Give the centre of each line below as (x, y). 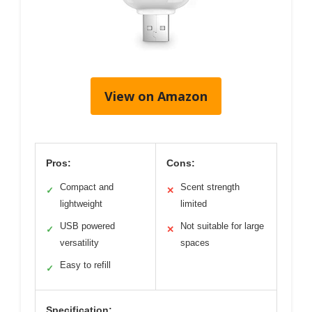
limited (194, 204)
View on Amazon (156, 96)
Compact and (87, 187)
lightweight (81, 204)
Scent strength (210, 187)
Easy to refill (85, 265)
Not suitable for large (222, 226)
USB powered (87, 226)
